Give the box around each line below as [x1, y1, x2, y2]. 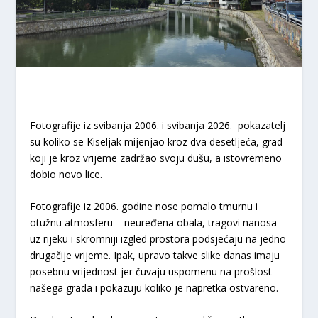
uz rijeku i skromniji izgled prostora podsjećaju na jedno [30, 231, 287, 246]
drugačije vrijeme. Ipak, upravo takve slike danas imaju [30, 248, 280, 262]
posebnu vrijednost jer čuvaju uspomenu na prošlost [30, 264, 273, 278]
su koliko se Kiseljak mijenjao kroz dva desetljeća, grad [30, 134, 283, 148]
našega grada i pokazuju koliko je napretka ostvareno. [30, 280, 279, 295]
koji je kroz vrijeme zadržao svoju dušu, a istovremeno [30, 150, 283, 165]
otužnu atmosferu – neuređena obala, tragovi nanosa [30, 215, 278, 229]
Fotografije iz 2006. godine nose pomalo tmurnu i [30, 199, 258, 213]
